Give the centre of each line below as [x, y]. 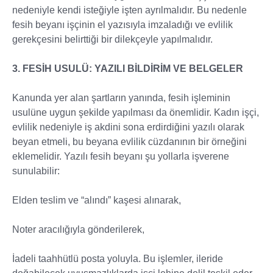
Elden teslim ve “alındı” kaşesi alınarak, [97, 200]
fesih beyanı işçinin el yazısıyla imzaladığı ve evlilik [122, 25]
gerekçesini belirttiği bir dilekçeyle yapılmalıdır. [112, 39]
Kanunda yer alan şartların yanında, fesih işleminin [121, 98]
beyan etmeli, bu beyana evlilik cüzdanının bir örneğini [129, 142]
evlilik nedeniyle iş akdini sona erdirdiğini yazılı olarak [128, 127]
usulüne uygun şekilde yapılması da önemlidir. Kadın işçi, [136, 112]
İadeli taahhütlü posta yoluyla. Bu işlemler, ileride [118, 259]
